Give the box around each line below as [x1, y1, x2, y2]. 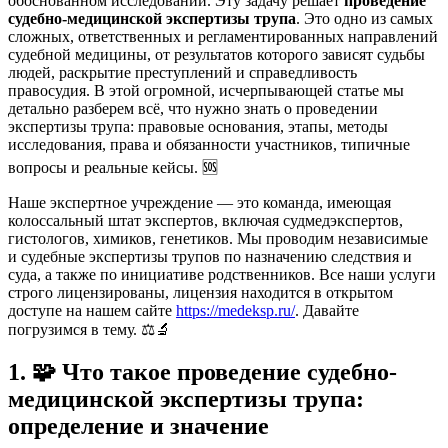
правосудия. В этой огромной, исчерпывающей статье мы [8, 81, 404, 99]
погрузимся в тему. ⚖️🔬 [8, 320, 171, 338]
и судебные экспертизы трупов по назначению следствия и [8, 247, 412, 265]
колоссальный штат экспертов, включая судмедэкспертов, [8, 211, 403, 229]
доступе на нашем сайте [8, 301, 176, 319]
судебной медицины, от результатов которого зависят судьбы [8, 45, 425, 63]
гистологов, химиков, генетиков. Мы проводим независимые [8, 229, 428, 247]
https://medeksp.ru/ [176, 301, 295, 319]
